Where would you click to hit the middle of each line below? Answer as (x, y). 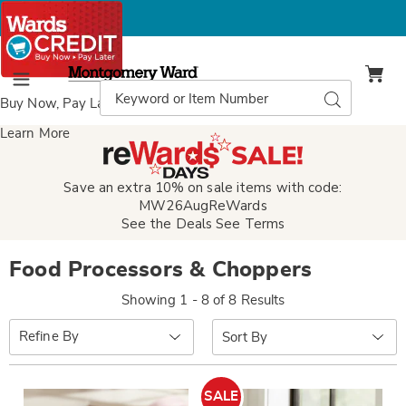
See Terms (251, 224)
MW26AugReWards (203, 206)
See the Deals (167, 224)
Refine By (49, 337)
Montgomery (106, 72)
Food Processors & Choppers (161, 270)
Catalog (125, 100)
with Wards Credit (181, 104)
